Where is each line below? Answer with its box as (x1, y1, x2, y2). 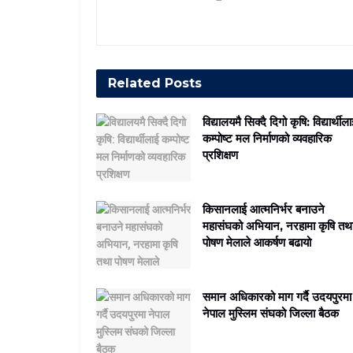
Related (108, 76, 161, 91)
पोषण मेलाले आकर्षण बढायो (203, 234, 311, 250)
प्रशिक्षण (203, 147, 238, 162)
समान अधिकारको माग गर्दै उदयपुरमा (203, 288, 351, 304)
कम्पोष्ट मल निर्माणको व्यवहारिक (203, 131, 332, 146)
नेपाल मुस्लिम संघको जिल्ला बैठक (203, 305, 342, 321)
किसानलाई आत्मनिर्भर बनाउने (203, 201, 325, 217)
